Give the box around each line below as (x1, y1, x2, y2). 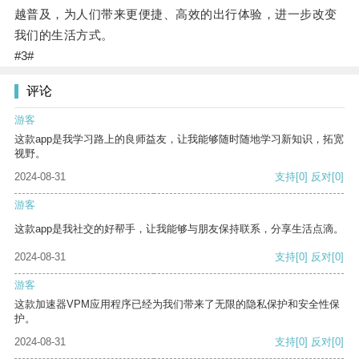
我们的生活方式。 (14, 28, 114, 42)
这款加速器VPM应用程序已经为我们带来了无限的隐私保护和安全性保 (14, 298, 340, 311)
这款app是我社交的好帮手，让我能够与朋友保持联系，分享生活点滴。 (14, 223, 344, 236)
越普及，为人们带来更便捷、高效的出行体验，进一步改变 (14, 7, 337, 22)
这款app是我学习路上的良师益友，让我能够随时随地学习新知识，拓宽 (14, 133, 344, 146)
